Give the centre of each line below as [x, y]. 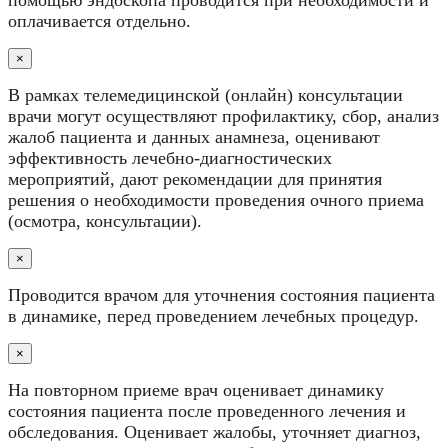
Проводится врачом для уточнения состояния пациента [221, 294]
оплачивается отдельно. [99, 20]
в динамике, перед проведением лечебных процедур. [213, 315]
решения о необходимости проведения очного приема [216, 199]
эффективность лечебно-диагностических [170, 157]
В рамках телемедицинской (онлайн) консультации [205, 94]
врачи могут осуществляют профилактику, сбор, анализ [223, 115]
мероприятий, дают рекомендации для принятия [195, 178]
